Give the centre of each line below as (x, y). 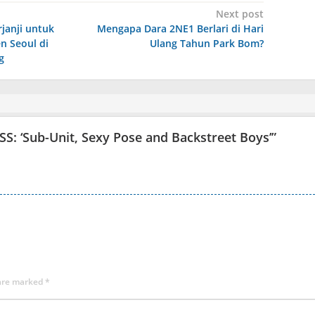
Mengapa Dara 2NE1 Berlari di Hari (180, 28)
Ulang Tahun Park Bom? (206, 43)
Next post (239, 14)
